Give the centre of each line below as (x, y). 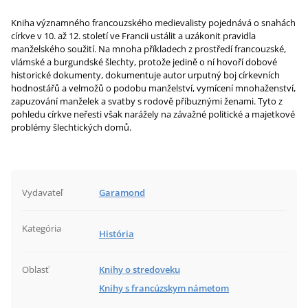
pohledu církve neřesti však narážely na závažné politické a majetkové (153, 114)
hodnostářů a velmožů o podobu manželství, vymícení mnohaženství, (153, 88)
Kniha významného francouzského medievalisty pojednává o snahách (153, 23)
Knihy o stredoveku (140, 269)
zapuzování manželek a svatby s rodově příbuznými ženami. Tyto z (147, 101)
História (117, 234)
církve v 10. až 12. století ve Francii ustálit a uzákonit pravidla (133, 36)
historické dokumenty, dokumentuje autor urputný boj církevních (145, 75)
